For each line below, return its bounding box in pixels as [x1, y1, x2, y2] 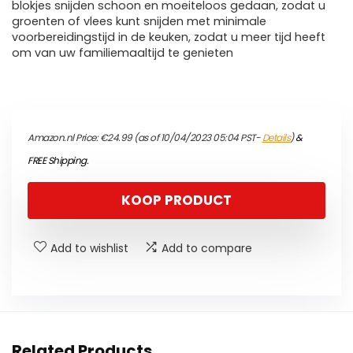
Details [262, 131, 290, 145]
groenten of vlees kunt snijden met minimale [12, 13, 266, 30]
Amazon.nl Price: [28, 131, 100, 145]
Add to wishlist [50, 240, 128, 257]
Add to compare [162, 240, 252, 257]
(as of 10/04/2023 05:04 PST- [132, 131, 262, 145]
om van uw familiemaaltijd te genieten [12, 45, 233, 61]
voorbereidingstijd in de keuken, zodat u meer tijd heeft [12, 29, 325, 46]
